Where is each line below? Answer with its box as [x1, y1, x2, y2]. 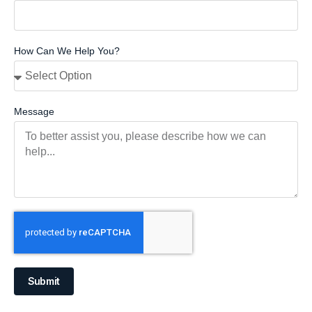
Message [14, 105, 54, 117]
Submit [28, 274, 60, 287]
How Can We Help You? [14, 45, 120, 56]
